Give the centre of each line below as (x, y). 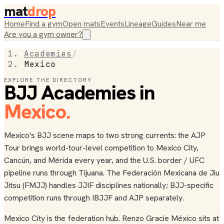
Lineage (138, 24)
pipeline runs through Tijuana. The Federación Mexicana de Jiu (112, 173)
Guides (164, 24)
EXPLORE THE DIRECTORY (48, 80)
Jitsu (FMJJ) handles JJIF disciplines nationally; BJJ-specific (109, 185)
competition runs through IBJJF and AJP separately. (94, 198)
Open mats (81, 24)
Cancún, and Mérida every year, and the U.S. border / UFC (104, 160)
